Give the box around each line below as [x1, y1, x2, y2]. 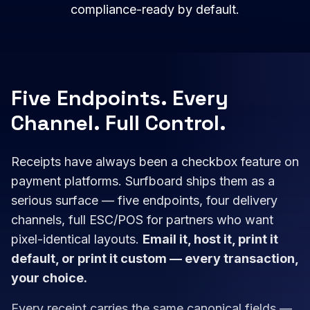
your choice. [11, 271, 87, 286]
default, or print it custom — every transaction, [11, 251, 298, 266]
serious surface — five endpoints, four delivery [11, 193, 277, 208]
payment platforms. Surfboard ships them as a [11, 174, 275, 189]
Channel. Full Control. [11, 109, 226, 137]
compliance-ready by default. [71, 2, 239, 17]
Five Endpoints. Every [11, 84, 228, 112]
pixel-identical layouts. [11, 232, 143, 247]
